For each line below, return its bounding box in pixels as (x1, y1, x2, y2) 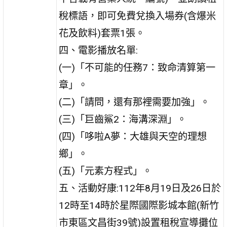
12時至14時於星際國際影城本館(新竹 (59, 199, 219, 211)
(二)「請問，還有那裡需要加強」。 (59, 96, 210, 108)
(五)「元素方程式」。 (59, 165, 153, 177)
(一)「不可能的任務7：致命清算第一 (59, 61, 216, 73)
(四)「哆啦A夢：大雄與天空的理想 (59, 130, 207, 142)
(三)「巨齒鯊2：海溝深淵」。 (59, 113, 187, 125)
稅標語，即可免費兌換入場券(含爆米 (59, 10, 216, 22)
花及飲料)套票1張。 (59, 27, 145, 39)
